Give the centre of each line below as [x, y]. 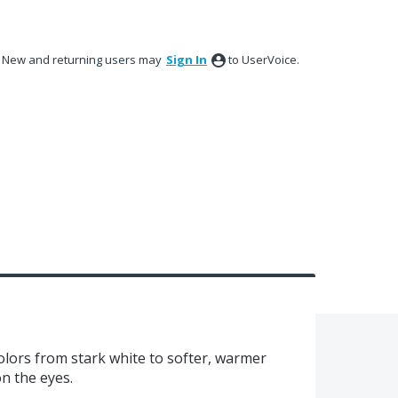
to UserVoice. [264, 60]
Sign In [187, 60]
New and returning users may [83, 60]
